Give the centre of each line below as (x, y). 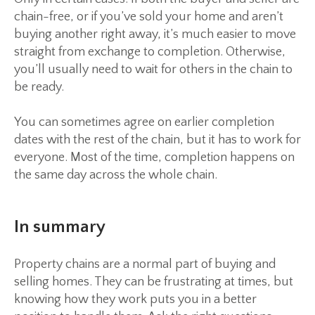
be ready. (39, 87)
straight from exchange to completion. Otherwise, (150, 52)
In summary (60, 227)
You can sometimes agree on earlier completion (144, 122)
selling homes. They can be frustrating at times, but (154, 282)
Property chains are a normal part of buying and (145, 264)
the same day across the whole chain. (116, 175)
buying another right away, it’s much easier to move (155, 34)
